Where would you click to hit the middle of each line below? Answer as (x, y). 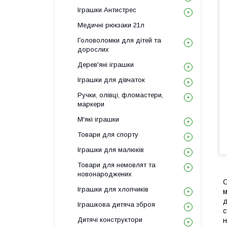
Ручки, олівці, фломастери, (120, 95)
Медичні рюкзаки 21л (111, 25)
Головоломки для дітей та (119, 40)
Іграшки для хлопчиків (113, 189)
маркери (91, 104)
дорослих (93, 49)
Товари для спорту (108, 135)
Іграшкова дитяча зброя (116, 204)
